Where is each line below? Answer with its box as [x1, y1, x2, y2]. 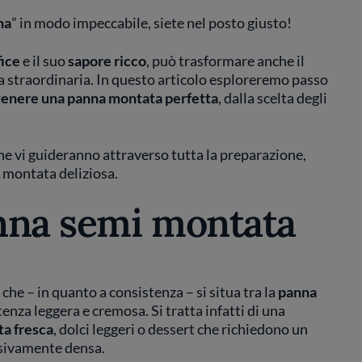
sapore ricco [67, 52, 146, 69]
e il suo [19, 52, 68, 69]
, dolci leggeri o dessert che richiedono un [53, 320, 308, 338]
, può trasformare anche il [145, 52, 305, 69]
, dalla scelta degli [217, 89, 327, 107]
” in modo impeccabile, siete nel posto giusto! [11, 14, 292, 32]
